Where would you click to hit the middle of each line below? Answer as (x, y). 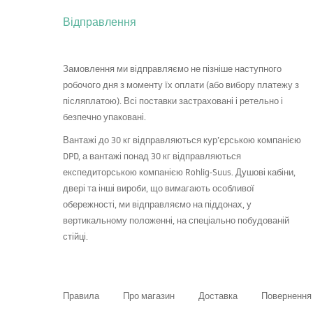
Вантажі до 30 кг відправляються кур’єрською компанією (182, 140)
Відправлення (100, 22)
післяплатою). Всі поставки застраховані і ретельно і (173, 101)
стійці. (75, 236)
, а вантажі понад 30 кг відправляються (160, 156)
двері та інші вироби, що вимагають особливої (159, 188)
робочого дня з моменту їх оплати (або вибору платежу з (181, 85)
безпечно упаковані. (104, 117)
